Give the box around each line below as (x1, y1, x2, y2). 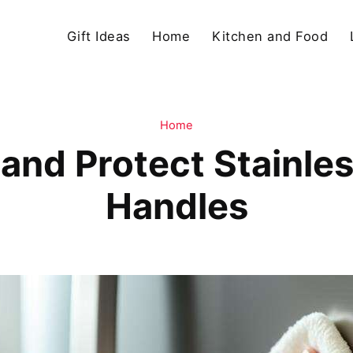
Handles (105, 184, 248, 228)
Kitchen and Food (212, 28, 329, 45)
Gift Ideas (66, 28, 131, 45)
